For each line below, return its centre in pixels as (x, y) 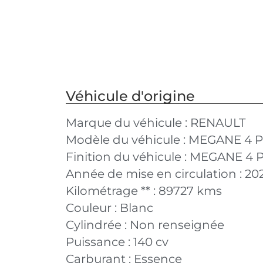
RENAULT (218, 122)
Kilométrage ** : (112, 190)
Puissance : (100, 242)
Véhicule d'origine (130, 96)
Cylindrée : (98, 225)
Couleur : (93, 208)
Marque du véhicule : (128, 122)
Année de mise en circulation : (155, 173)
